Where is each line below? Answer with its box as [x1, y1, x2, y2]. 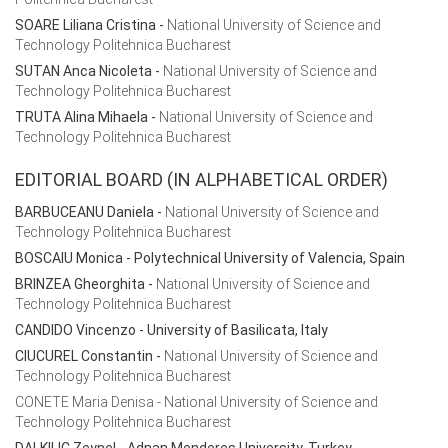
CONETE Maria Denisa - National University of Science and [15, 394, 378, 410]
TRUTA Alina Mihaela [15, 109, 148, 125]
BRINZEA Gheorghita [15, 276, 145, 292]
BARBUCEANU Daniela [15, 204, 154, 220]
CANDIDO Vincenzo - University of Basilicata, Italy [15, 322, 328, 338]
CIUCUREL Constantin [15, 348, 153, 364]
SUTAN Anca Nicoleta [15, 63, 152, 79]
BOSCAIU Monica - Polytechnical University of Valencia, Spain [15, 250, 405, 266]
